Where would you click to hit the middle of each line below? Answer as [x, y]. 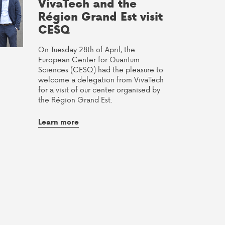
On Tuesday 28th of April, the [87, 49]
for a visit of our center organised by [99, 90]
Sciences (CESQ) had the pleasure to [101, 70]
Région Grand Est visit [100, 17]
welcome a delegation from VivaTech [101, 80]
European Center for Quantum [89, 60]
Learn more [59, 122]
